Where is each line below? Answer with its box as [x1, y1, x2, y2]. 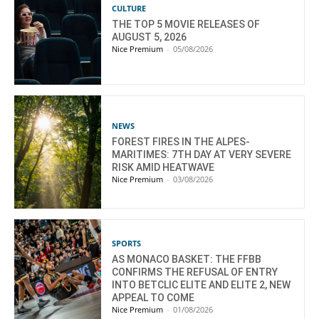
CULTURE [112, 3, 147, 14]
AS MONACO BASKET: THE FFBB [112, 253, 262, 266]
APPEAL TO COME [112, 292, 195, 304]
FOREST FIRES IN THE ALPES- [112, 136, 251, 148]
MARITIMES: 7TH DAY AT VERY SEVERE [112, 149, 292, 161]
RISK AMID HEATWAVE [112, 162, 215, 174]
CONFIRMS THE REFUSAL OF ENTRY [112, 266, 278, 278]
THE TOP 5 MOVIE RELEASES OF [112, 19, 261, 31]
